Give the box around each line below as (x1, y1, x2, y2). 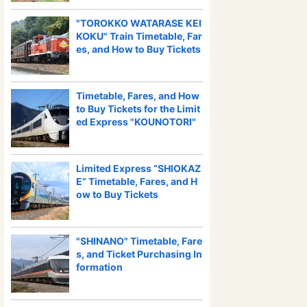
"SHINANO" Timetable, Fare (76, 235, 202, 247)
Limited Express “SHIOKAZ (76, 162, 201, 174)
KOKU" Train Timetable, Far (76, 30, 202, 42)
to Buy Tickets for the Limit (76, 103, 200, 114)
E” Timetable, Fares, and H (76, 175, 197, 187)
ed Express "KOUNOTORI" (76, 116, 196, 127)
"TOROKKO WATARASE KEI (76, 17, 201, 29)
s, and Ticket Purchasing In (76, 248, 202, 260)
